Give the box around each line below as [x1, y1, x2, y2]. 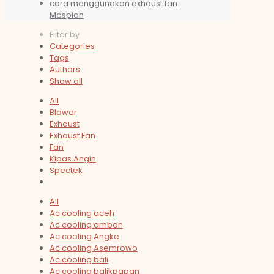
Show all [50, 75, 83, 87]
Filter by [50, 29, 80, 41]
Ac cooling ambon [50, 219, 123, 231]
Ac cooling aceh [50, 207, 114, 220]
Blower [50, 106, 77, 119]
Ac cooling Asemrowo [50, 242, 138, 254]
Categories [50, 40, 95, 53]
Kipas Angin [50, 153, 96, 165]
